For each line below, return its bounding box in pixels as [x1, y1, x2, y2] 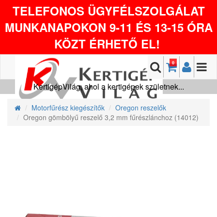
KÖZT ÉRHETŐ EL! [54, 35, 163, 52]
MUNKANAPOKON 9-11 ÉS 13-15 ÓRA [4, 19, 213, 35]
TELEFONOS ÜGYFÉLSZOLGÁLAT [12, 2, 205, 19]
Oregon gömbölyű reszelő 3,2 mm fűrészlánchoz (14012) [23, 112, 199, 122]
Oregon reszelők [115, 103, 166, 112]
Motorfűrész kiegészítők [31, 103, 105, 112]
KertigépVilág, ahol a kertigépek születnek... [33, 81, 184, 92]
